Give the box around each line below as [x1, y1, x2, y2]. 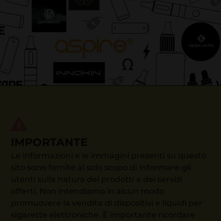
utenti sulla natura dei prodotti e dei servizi [11, 174, 183, 184]
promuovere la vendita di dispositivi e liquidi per [11, 198, 203, 208]
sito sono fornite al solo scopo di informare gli [11, 162, 191, 172]
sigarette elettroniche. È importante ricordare [11, 210, 196, 220]
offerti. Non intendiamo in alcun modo [11, 186, 165, 196]
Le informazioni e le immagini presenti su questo [11, 150, 207, 160]
